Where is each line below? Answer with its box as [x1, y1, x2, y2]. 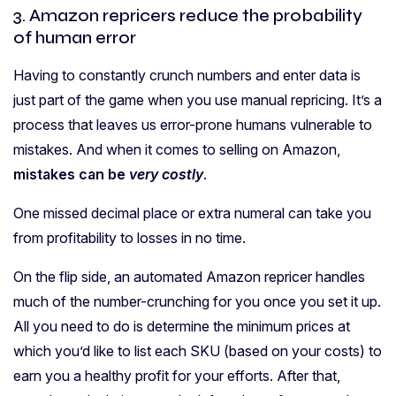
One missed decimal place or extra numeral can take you [13, 203, 371, 222]
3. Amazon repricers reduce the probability [13, 4, 362, 27]
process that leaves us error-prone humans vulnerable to [13, 115, 372, 133]
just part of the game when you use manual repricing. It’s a [13, 90, 382, 109]
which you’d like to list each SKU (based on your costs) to [13, 341, 382, 360]
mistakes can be [13, 164, 129, 183]
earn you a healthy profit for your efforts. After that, [13, 366, 340, 385]
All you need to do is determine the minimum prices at [13, 316, 350, 335]
